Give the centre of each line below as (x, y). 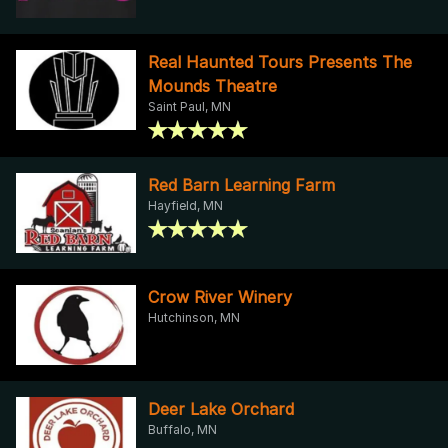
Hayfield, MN (185, 205)
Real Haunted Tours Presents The (280, 61)
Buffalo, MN (182, 429)
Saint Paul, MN (189, 106)
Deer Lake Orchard (221, 408)
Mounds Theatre (212, 85)
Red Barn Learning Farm (241, 184)
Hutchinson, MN (194, 317)
